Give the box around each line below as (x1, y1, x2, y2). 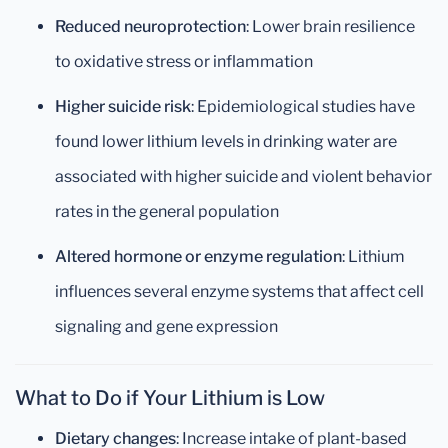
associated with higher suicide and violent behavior (55, 166, 432, 186)
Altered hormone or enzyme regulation (55, 246, 342, 266)
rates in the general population (55, 201, 279, 221)
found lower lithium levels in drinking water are (55, 131, 397, 151)
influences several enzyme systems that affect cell (55, 281, 424, 301)
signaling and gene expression (55, 316, 278, 336)
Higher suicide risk (55, 96, 191, 116)
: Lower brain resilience (246, 16, 415, 36)
